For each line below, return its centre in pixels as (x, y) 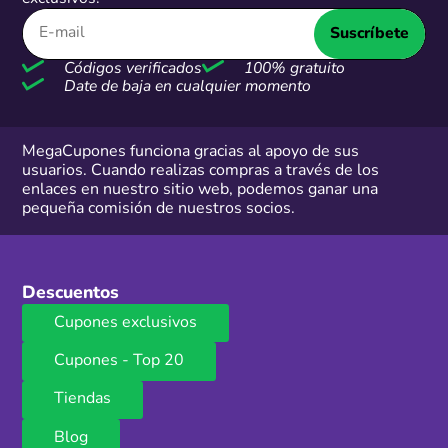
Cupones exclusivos (126, 322)
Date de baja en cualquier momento (185, 86)
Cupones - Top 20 (119, 360)
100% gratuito (292, 68)
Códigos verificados (131, 68)
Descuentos (71, 293)
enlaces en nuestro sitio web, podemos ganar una (200, 189)
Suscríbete (369, 33)
